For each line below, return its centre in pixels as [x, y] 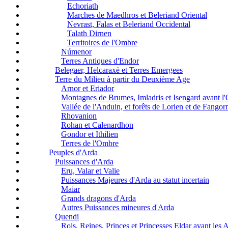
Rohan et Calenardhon [97, 125]
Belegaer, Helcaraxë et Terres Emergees [119, 70]
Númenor [76, 52]
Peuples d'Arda [73, 153]
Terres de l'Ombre [90, 144]
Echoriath [83, 6]
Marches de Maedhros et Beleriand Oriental [137, 15]
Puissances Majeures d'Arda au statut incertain [135, 180]
